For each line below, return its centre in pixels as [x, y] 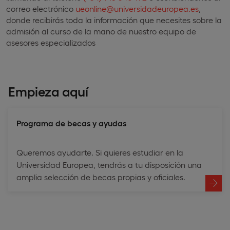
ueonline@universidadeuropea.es [137, 8]
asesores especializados [51, 42]
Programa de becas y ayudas [71, 123]
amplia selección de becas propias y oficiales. [101, 177]
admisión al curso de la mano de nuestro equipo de [101, 31]
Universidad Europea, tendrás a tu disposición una [109, 164]
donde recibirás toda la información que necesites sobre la [114, 20]
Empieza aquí [48, 90]
